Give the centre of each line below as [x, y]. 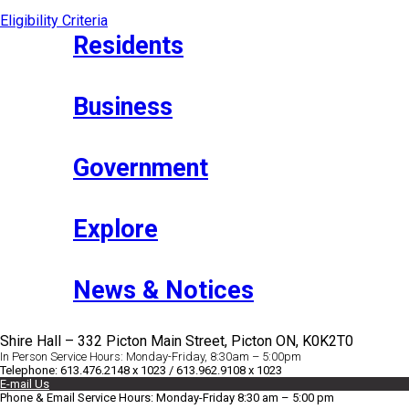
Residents [128, 45]
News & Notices [163, 290]
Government [141, 168]
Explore [115, 229]
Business [123, 106]
